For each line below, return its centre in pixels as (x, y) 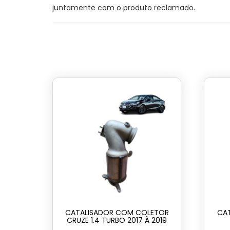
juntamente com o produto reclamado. (124, 8)
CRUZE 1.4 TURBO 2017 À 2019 (117, 221)
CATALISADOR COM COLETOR (117, 213)
